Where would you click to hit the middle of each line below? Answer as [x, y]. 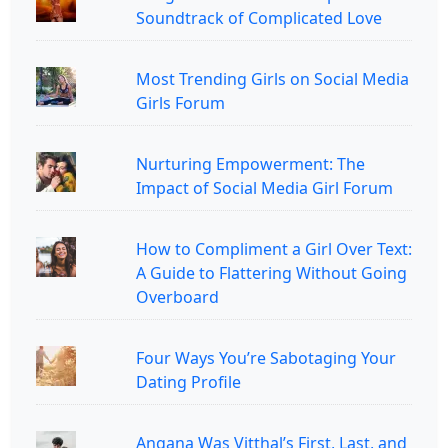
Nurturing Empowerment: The [250, 163]
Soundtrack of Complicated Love [259, 17]
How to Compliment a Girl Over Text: [274, 248]
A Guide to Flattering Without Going [271, 272]
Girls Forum [180, 102]
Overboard [177, 296]
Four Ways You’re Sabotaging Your [266, 357]
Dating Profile [188, 381]
